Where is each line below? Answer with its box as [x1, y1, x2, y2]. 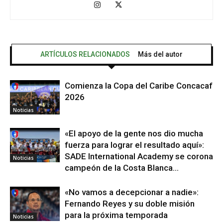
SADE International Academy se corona [65, 151, 213, 161]
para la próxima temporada [65, 210, 168, 220]
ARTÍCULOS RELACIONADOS [40, 50, 130, 58]
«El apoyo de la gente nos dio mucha [65, 128, 203, 138]
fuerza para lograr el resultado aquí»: [65, 140, 204, 150]
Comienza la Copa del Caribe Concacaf [65, 81, 213, 91]
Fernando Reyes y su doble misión [65, 199, 195, 209]
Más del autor [138, 50, 183, 58]
